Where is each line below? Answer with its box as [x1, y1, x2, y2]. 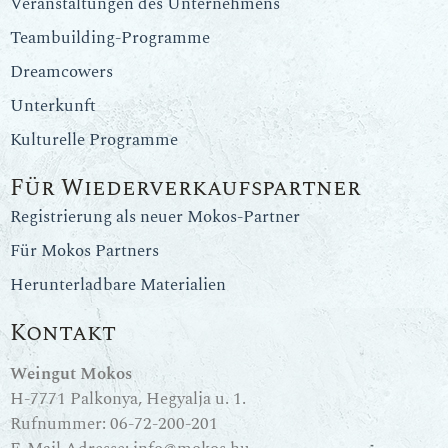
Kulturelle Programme [10, 127, 178, 153]
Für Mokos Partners [10, 238, 159, 264]
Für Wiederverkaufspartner [10, 171, 361, 206]
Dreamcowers [10, 59, 113, 85]
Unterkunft [10, 93, 96, 119]
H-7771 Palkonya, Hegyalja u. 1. [10, 386, 246, 412]
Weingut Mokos [10, 361, 132, 387]
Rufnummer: [10, 411, 110, 437]
